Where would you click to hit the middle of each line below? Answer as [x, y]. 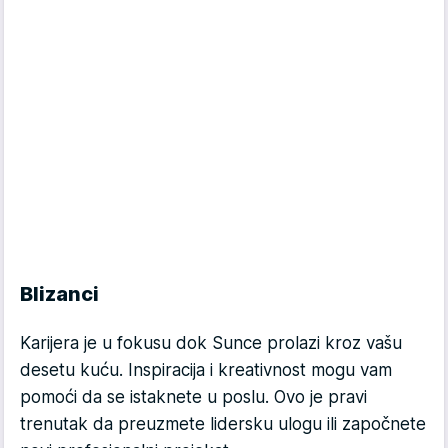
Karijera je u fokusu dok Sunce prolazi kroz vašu [211, 343]
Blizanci [59, 294]
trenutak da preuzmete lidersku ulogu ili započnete [223, 424]
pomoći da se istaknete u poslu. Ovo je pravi [193, 397]
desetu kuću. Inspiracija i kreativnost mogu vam [206, 370]
